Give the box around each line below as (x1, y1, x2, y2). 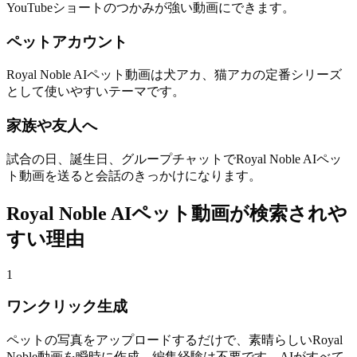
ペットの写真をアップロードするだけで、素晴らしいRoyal (6, 333, 343, 347)
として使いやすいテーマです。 (6, 84, 185, 99)
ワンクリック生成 (6, 298, 127, 316)
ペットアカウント (6, 33, 127, 50)
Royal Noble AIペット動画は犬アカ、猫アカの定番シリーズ (6, 68, 342, 82)
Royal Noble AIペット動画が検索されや (6, 202, 347, 224)
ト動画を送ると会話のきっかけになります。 (6, 168, 261, 182)
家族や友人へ (6, 117, 97, 135)
